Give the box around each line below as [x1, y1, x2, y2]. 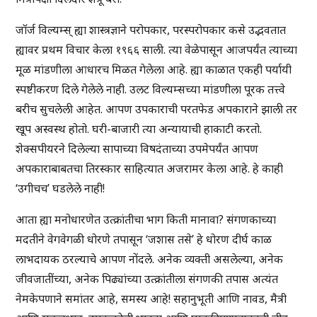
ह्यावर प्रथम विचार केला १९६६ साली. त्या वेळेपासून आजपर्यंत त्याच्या [16, 42, 298, 58]
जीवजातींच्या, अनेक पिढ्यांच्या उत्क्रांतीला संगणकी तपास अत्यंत [16, 271, 279, 287]
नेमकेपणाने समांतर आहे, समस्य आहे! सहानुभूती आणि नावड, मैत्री [16, 291, 287, 307]
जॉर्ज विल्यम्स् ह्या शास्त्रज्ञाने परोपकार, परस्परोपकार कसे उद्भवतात [16, 22, 287, 38]
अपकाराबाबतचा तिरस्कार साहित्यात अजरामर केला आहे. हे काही [16, 161, 284, 177]
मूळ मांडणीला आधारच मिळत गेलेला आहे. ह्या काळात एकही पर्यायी [16, 62, 292, 78]
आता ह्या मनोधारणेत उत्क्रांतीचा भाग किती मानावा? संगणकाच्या [16, 212, 277, 228]
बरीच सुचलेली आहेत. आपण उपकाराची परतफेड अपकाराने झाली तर [16, 101, 298, 117]
